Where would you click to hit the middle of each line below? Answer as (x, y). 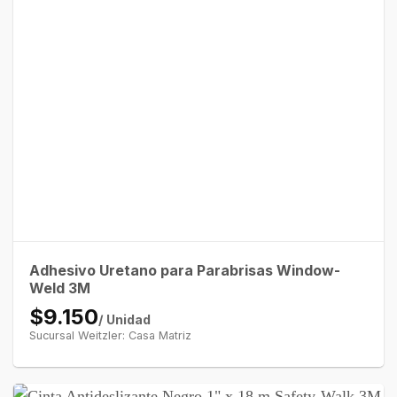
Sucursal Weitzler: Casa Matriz (110, 335)
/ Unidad (124, 319)
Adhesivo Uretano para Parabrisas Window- (184, 270)
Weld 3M (59, 288)
